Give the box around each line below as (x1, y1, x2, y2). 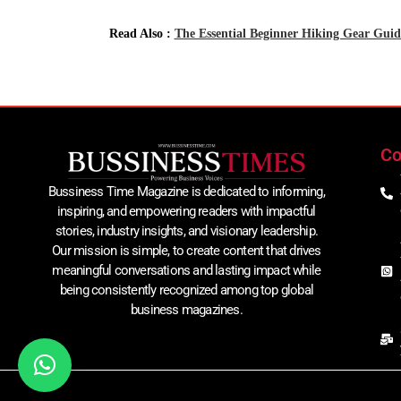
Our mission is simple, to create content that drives (52, 242, 321, 259)
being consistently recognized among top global (59, 281, 313, 298)
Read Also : (108, 27, 175, 41)
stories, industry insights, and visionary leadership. (55, 222, 319, 239)
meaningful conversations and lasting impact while (52, 261, 321, 278)
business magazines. (130, 301, 243, 318)
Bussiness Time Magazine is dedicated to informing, (47, 183, 325, 200)
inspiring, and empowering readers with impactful (57, 202, 316, 219)
